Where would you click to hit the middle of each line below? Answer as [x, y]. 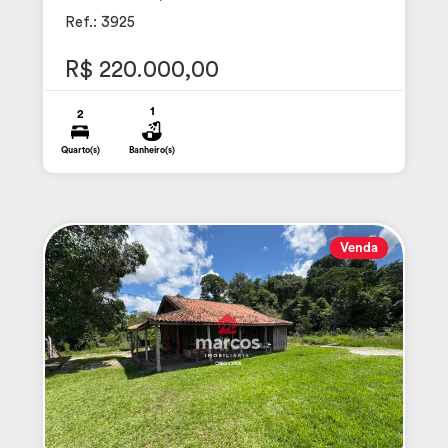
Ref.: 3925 [99, 23]
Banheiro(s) [152, 151]
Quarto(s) [80, 151]
